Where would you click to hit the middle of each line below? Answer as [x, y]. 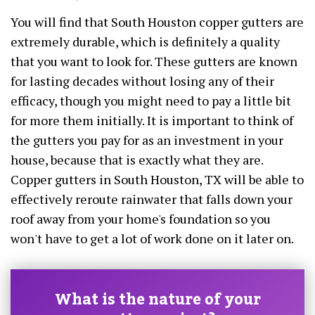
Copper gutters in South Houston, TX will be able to [157, 180]
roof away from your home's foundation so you [141, 219]
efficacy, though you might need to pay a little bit [151, 101]
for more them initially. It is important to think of [152, 121]
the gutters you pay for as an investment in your [147, 140]
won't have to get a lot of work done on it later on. [152, 239]
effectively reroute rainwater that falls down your [152, 199]
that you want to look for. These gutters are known [154, 62]
